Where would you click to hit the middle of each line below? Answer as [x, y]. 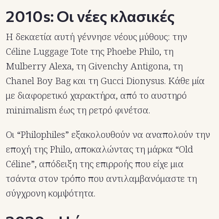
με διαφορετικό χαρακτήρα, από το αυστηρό [96, 95]
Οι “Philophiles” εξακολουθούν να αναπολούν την [108, 134]
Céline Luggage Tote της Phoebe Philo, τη [90, 51]
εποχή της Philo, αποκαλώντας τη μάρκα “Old [99, 149]
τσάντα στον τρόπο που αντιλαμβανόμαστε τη [101, 178]
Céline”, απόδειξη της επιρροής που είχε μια [95, 164]
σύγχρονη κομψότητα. [51, 193]
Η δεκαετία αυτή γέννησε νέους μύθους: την [97, 36]
